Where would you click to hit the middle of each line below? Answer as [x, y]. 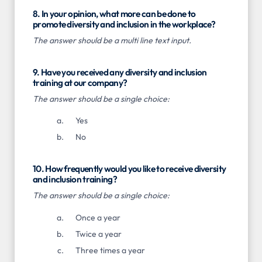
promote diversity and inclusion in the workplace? [124, 25]
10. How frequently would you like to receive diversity [130, 169]
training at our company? [80, 83]
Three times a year [110, 250]
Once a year [98, 217]
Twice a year [98, 234]
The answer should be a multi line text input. [112, 41]
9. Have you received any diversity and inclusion [120, 73]
